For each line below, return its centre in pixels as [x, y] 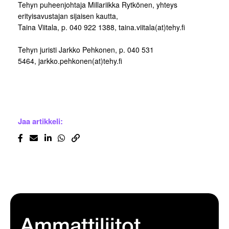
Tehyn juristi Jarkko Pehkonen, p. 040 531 [86, 50]
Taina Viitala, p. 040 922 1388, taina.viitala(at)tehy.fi [101, 27]
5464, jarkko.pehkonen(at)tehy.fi [70, 61]
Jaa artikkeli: [40, 121]
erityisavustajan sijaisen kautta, [68, 16]
